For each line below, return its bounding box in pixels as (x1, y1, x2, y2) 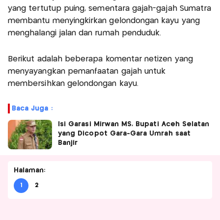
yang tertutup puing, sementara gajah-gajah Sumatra (8, 4, 212, 12)
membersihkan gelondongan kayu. (8, 80, 138, 87)
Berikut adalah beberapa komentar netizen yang (8, 55, 193, 63)
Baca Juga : (12, 105, 53, 112)
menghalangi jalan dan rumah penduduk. (8, 29, 162, 37)
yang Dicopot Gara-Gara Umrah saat (58, 130, 191, 137)
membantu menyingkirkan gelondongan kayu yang (8, 17, 200, 25)
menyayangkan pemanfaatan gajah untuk (8, 67, 166, 75)
